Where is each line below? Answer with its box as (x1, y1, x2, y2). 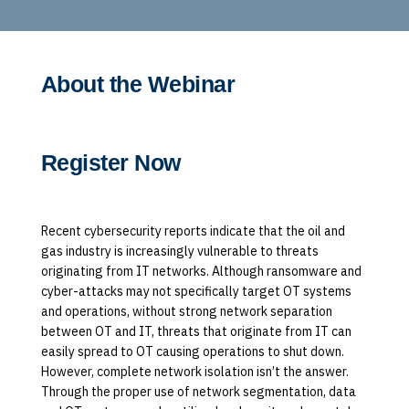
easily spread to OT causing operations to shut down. (40, 342, 344, 360)
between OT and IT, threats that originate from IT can (40, 322, 351, 340)
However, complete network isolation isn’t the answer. (40, 362, 349, 380)
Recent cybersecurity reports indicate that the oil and (40, 222, 345, 239)
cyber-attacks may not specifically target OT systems (40, 282, 351, 299)
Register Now (40, 149, 181, 175)
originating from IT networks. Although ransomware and (40, 262, 362, 279)
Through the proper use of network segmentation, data (40, 383, 356, 400)
